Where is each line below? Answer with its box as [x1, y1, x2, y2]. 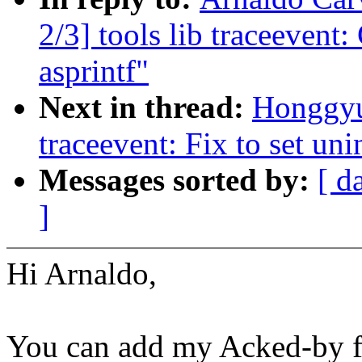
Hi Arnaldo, [6, 256, 157, 292]
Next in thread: [39, 90, 252, 125]
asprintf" [39, 53, 149, 89]
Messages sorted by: [39, 162, 318, 198]
